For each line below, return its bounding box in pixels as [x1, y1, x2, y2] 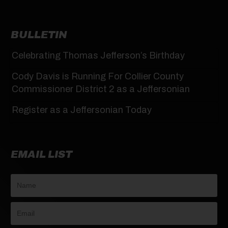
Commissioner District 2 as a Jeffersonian [12, 84, 190, 95]
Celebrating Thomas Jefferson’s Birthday [12, 50, 185, 61]
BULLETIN [11, 29, 67, 41]
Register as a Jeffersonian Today [12, 105, 152, 116]
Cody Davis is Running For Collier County [12, 71, 184, 82]
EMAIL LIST [11, 149, 72, 160]
